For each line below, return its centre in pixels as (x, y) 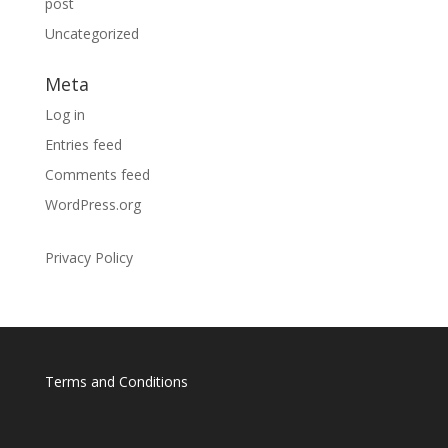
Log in (64, 114)
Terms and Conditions (116, 381)
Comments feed (97, 174)
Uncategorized (91, 33)
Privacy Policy (88, 257)
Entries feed (83, 144)
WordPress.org (92, 204)
